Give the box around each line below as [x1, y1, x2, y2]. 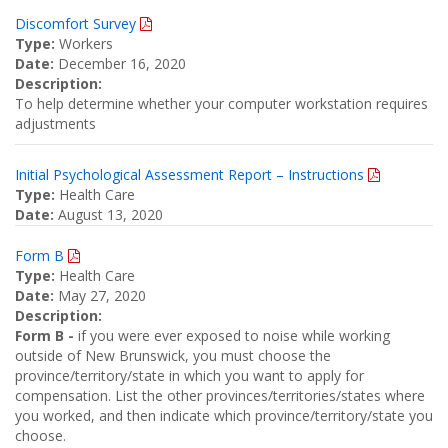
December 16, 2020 [54, 54, 186, 73]
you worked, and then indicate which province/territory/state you [15, 406, 433, 425]
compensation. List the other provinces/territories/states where [15, 386, 425, 405]
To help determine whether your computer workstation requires [15, 94, 428, 113]
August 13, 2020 [54, 205, 163, 224]
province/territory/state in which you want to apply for [15, 366, 364, 385]
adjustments [15, 114, 96, 133]
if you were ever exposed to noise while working [78, 326, 390, 345]
